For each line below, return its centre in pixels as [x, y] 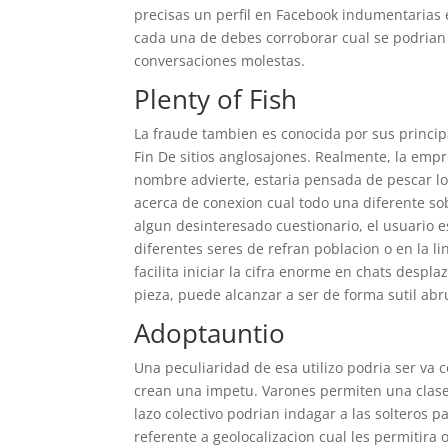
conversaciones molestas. [220, 60]
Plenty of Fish [216, 99]
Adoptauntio [210, 333]
